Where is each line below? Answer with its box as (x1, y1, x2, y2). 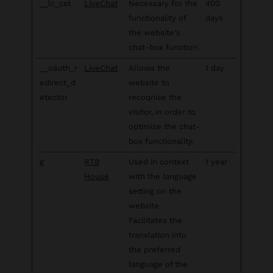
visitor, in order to (129, 107, 196, 116)
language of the (129, 260, 188, 269)
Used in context (129, 157, 189, 166)
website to (129, 78, 169, 87)
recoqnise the (129, 93, 182, 102)
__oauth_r (40, 63, 77, 73)
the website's (129, 28, 180, 37)
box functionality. (129, 136, 194, 146)
